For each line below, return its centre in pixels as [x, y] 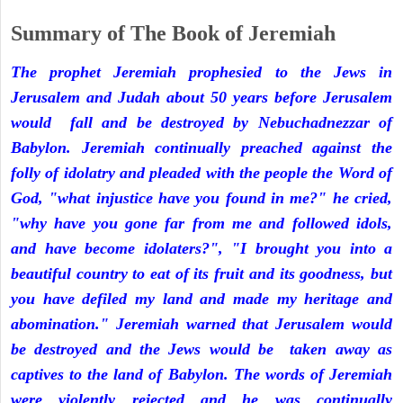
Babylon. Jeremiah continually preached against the [201, 148]
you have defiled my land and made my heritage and [201, 299]
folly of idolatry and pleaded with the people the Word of [201, 173]
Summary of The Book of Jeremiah [173, 34]
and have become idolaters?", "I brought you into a [201, 249]
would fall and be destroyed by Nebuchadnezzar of [201, 123]
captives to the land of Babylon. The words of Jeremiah [201, 375]
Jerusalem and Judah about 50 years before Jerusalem [201, 98]
